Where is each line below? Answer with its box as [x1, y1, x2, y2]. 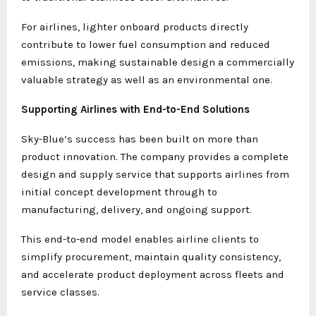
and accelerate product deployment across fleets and [21, 267, 284, 281]
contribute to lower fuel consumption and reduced [21, 37, 270, 51]
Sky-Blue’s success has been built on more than [21, 132, 258, 145]
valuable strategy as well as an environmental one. [21, 73, 272, 86]
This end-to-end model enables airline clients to [21, 232, 259, 245]
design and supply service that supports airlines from [21, 167, 289, 181]
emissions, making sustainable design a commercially [21, 55, 294, 68]
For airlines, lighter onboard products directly [21, 20, 248, 33]
